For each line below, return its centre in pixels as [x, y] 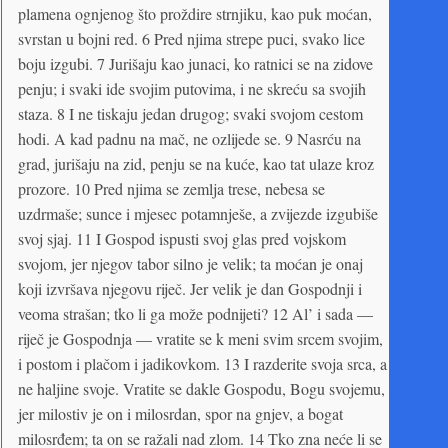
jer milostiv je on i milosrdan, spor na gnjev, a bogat [180, 413]
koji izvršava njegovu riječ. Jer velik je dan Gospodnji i [190, 288]
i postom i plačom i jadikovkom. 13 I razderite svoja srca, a [202, 363]
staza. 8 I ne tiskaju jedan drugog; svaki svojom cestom [190, 113]
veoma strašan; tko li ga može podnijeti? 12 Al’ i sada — [195, 313]
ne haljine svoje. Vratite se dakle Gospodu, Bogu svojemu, [201, 388]
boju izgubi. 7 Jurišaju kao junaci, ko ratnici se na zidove [195, 63]
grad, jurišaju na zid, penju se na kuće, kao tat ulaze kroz [196, 163]
